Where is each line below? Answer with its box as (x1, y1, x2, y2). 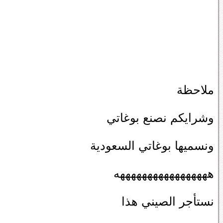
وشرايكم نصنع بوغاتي (107, 111, 214, 124)
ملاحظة (177, 83, 214, 97)
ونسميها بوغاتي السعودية (90, 138, 214, 152)
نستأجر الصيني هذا (121, 194, 214, 208)
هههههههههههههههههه (113, 166, 214, 180)
